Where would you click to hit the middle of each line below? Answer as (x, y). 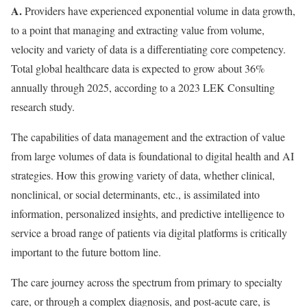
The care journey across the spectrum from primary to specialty (147, 282)
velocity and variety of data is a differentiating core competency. (148, 49)
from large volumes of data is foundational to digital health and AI (152, 156)
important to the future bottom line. (86, 252)
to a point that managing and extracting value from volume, (138, 30)
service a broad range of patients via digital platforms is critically (149, 233)
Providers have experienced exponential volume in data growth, (159, 11)
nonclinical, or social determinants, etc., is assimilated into (135, 194)
